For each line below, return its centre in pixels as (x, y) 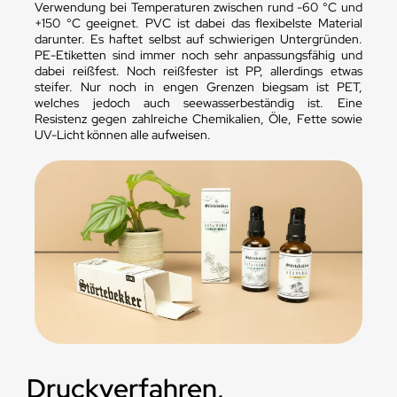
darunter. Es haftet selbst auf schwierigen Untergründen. (198, 39)
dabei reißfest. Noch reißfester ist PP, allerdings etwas (198, 70)
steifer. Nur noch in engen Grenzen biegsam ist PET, (198, 86)
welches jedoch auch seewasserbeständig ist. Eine (198, 102)
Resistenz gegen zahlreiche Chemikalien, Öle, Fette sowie (198, 118)
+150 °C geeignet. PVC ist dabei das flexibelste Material (198, 23)
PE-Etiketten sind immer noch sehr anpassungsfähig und (198, 54)
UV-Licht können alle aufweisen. (123, 134)
